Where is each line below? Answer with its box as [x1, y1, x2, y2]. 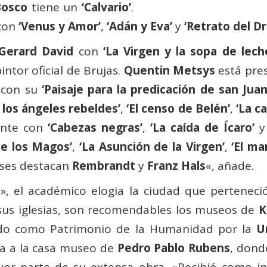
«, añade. [206, 158, 254, 174]
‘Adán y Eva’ [107, 18, 173, 35]
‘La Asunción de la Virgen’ [75, 139, 225, 155]
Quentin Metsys [123, 63, 215, 79]
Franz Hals [147, 158, 206, 174]
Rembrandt [72, 158, 136, 174]
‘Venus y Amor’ [15, 18, 101, 35]
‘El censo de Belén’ [123, 101, 230, 117]
